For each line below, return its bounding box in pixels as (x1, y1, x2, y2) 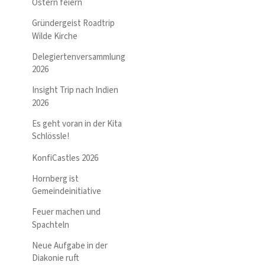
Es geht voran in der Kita (32, 117, 122, 130)
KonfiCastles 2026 (32, 151, 98, 164)
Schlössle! (32, 130, 69, 143)
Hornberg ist (32, 172, 79, 185)
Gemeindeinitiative (32, 185, 101, 198)
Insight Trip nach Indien (32, 84, 118, 97)
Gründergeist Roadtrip (32, 17, 115, 30)
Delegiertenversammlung (32, 50, 125, 63)
